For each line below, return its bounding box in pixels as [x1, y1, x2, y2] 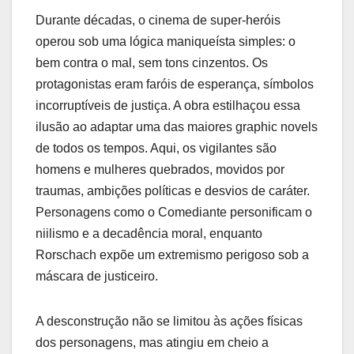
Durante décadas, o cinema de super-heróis [36, 13, 281, 28]
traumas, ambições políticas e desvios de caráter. [36, 184, 310, 198]
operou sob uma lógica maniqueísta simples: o [36, 35, 296, 49]
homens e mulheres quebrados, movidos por [36, 163, 284, 177]
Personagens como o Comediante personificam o [36, 205, 312, 220]
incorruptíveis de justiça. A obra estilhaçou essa [36, 99, 300, 113]
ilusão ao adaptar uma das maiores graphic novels [36, 120, 318, 134]
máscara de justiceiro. [36, 269, 158, 284]
